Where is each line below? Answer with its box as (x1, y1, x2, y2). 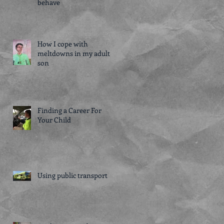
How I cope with (37, 39, 88, 48)
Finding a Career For (37, 105, 101, 115)
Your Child (37, 115, 71, 124)
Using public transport (37, 170, 107, 180)
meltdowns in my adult (37, 48, 110, 58)
